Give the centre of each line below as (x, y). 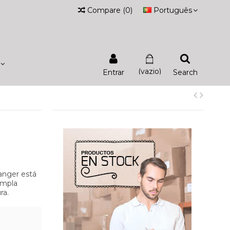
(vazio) (149, 71)
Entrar (113, 72)
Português (173, 10)
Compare (104, 10)
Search (185, 72)
